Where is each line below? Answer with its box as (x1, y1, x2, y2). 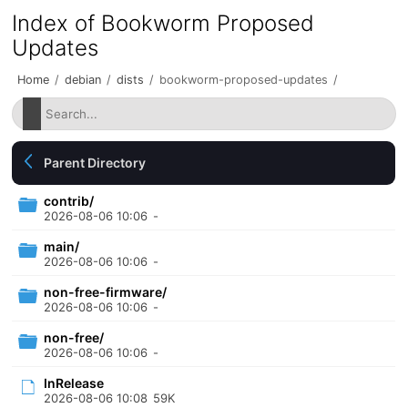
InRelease (44, 375, 105, 391)
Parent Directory (44, 155, 147, 170)
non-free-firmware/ (44, 284, 168, 300)
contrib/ (44, 193, 95, 209)
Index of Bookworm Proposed (12, 10, 315, 36)
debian (65, 73, 102, 87)
